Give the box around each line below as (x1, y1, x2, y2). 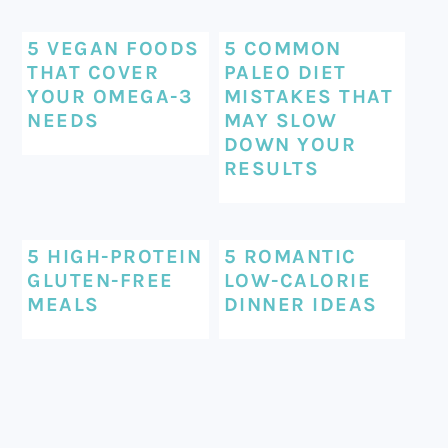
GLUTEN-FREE (27, 268, 174, 292)
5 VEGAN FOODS (27, 36, 200, 60)
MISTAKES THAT (223, 84, 394, 108)
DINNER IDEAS (223, 292, 378, 316)
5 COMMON (223, 36, 342, 60)
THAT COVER (27, 60, 160, 84)
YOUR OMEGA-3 (27, 84, 193, 108)
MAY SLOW (223, 108, 338, 132)
